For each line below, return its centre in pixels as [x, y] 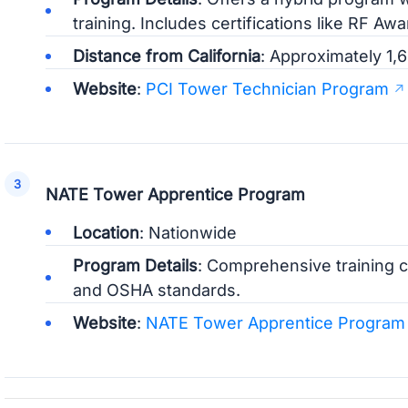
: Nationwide [188, 232]
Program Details [135, 265]
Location [106, 232]
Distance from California [166, 56]
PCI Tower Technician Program [267, 89]
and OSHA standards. [156, 290]
